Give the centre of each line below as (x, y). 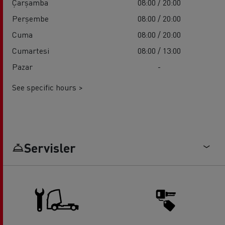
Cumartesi (31, 51)
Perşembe (30, 19)
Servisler (50, 148)
